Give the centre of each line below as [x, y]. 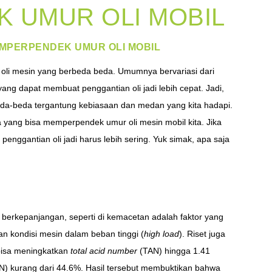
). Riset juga [202, 234]
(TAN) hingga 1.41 [174, 251]
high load [161, 234]
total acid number [104, 251]
